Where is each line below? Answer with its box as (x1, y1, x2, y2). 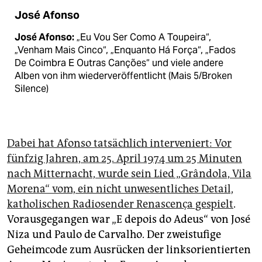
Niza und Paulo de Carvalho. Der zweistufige (7, 228, 221, 242)
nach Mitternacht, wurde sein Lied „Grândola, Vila (7, 167, 251, 181)
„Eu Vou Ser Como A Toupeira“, (74, 31, 211, 44)
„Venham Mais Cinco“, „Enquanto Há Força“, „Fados (15, 44, 236, 57)
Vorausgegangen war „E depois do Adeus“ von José (7, 213, 250, 226)
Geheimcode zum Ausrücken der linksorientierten (7, 243, 251, 257)
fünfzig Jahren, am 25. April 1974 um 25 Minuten (7, 152, 242, 166)
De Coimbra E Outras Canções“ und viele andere (15, 57, 223, 70)
